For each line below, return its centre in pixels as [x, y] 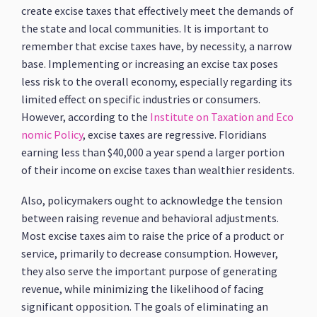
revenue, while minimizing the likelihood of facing [143, 289]
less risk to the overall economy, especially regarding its [157, 81]
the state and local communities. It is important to [145, 28]
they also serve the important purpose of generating [150, 271]
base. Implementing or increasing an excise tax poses [150, 64]
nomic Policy [52, 134]
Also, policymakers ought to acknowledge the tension [152, 200]
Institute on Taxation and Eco [222, 117]
